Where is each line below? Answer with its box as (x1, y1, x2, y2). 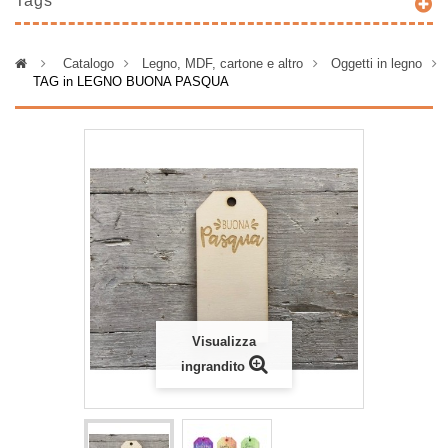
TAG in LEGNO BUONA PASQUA (33, 74, 229, 89)
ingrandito (180, 359, 245, 374)
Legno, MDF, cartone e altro (142, 56, 303, 71)
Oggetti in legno (331, 56, 422, 71)
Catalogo (63, 56, 114, 71)
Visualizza (192, 334, 256, 349)
